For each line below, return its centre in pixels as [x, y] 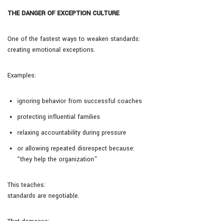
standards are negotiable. [43, 196]
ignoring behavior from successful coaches [80, 101]
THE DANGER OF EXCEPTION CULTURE [63, 14]
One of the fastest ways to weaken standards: [74, 39]
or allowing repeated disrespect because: [76, 149]
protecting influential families [59, 117]
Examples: [22, 76]
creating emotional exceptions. [51, 50]
